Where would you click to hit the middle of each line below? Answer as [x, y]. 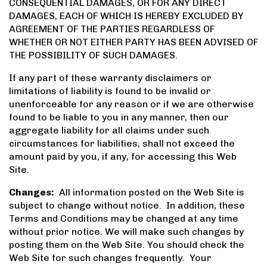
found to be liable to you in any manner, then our [119, 117]
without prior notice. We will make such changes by [126, 232]
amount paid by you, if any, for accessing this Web [123, 157]
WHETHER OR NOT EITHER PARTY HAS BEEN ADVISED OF [133, 42]
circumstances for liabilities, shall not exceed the [122, 144]
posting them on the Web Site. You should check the [127, 245]
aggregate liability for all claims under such [109, 131]
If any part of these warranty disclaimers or [110, 78]
